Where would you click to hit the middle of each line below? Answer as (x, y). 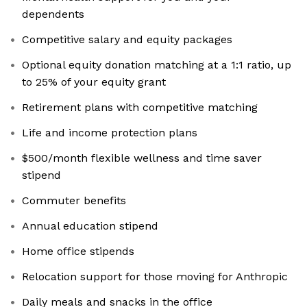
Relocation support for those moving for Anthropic (155, 277)
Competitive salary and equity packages (127, 40)
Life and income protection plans (110, 133)
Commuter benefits (74, 201)
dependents (53, 14)
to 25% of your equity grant (94, 82)
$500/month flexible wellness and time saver (142, 158)
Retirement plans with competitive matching (140, 108)
